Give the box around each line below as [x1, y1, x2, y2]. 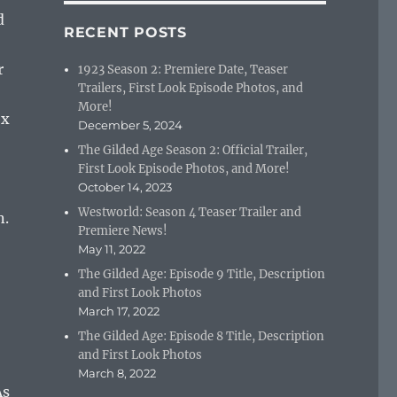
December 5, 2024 [78, 118, 183, 133]
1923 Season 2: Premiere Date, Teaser [78, 62, 289, 78]
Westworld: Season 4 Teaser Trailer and [78, 205, 302, 221]
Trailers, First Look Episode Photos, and [78, 81, 304, 97]
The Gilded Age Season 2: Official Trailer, [78, 143, 308, 159]
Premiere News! [78, 223, 168, 239]
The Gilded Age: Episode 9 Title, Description [78, 267, 326, 283]
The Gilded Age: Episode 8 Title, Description [78, 329, 325, 345]
